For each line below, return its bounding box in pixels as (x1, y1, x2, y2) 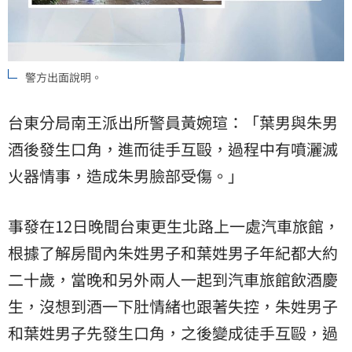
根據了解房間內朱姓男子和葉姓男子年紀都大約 (8, 241, 338, 265)
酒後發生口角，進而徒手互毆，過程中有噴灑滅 (8, 137, 338, 161)
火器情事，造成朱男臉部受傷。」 (8, 164, 244, 188)
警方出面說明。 (25, 69, 102, 86)
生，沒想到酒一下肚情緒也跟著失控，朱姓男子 (8, 295, 338, 318)
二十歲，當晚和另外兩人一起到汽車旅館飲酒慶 (8, 268, 338, 291)
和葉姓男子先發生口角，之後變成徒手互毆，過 (8, 321, 338, 345)
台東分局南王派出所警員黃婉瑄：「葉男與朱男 (8, 111, 338, 134)
